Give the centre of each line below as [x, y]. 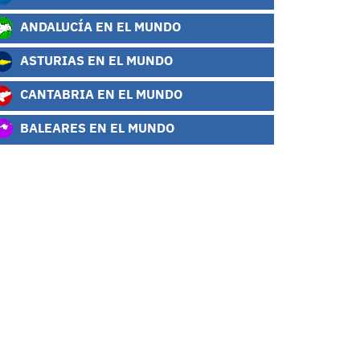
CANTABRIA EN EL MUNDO [100, 94]
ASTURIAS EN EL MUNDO [95, 60]
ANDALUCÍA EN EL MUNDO [99, 27]
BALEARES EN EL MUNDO [96, 128]
